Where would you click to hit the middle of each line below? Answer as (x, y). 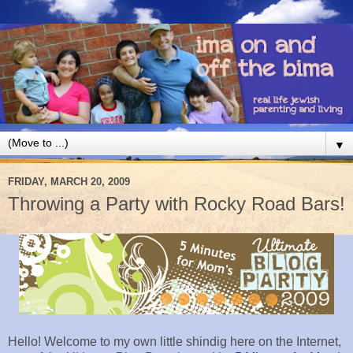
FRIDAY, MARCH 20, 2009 (69, 182)
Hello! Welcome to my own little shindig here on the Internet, (175, 342)
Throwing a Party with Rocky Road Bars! (176, 203)
